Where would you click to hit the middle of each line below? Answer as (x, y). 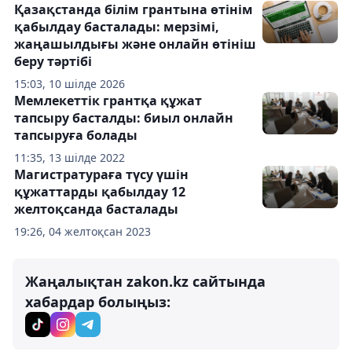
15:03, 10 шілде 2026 (70, 84)
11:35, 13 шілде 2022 (70, 158)
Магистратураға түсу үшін (101, 175)
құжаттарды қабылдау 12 (100, 192)
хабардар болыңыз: (98, 302)
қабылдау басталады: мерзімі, (117, 27)
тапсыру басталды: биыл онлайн (124, 118)
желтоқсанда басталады (96, 209)
